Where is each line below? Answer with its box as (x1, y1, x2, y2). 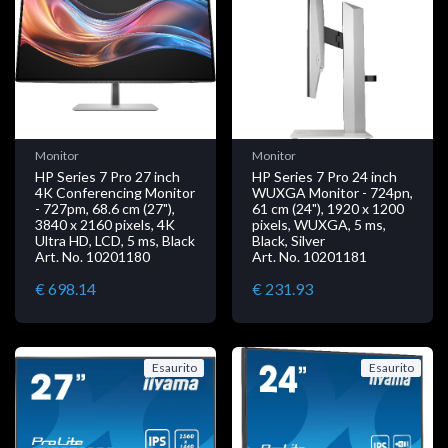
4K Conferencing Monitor (35, 183, 195, 201)
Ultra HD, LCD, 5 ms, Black (35, 231, 195, 249)
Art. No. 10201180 (35, 247, 150, 265)
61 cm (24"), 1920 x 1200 (252, 199, 404, 217)
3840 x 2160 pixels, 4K (35, 215, 175, 233)
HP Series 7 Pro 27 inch (35, 167, 180, 185)
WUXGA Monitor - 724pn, (252, 183, 413, 201)
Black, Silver (252, 231, 325, 249)
